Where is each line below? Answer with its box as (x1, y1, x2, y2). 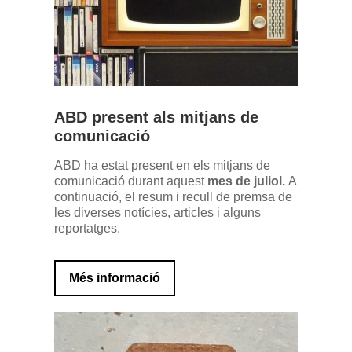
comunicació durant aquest (54, 174, 207, 189)
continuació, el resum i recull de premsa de (54, 190, 292, 204)
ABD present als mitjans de (54, 108, 258, 126)
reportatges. (54, 222, 120, 236)
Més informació (69, 271, 160, 285)
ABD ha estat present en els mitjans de (54, 159, 270, 173)
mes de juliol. (207, 174, 288, 189)
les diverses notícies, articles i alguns (54, 206, 261, 220)
